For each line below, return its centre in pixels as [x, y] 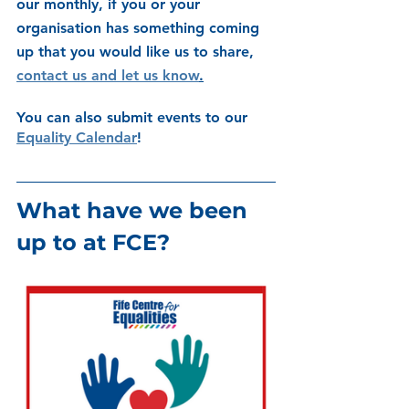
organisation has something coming [140, 28]
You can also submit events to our [134, 117]
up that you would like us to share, [137, 52]
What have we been [135, 210]
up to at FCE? [93, 242]
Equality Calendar [77, 137]
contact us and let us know [108, 75]
